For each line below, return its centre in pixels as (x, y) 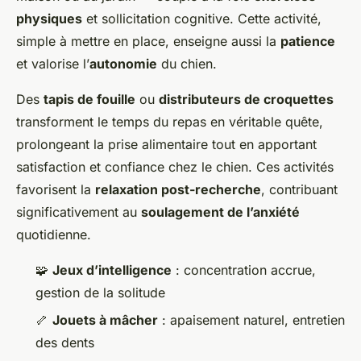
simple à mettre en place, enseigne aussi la (148, 41)
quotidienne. (54, 234)
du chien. (187, 63)
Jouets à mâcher (105, 320)
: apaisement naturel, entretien (251, 320)
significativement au (79, 212)
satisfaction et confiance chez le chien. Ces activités (175, 166)
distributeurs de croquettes (246, 99)
